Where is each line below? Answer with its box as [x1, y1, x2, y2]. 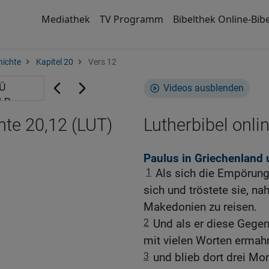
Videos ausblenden [163, 82, 244, 94]
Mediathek [41, 13, 90, 26]
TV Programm [99, 13, 163, 26]
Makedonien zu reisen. [144, 200, 257, 214]
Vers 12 [86, 57, 116, 67]
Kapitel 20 [36, 57, 73, 67]
